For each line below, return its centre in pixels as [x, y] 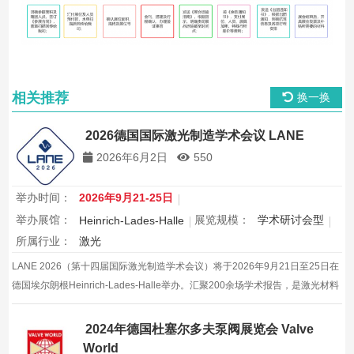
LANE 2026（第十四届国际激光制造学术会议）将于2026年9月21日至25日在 [176, 267]
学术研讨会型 [291, 219]
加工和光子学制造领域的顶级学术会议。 [98, 305]
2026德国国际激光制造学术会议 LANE [195, 136]
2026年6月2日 [132, 158]
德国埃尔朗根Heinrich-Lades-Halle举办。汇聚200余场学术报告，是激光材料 [176, 286]
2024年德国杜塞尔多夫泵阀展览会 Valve [200, 330]
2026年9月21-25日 [126, 197]
